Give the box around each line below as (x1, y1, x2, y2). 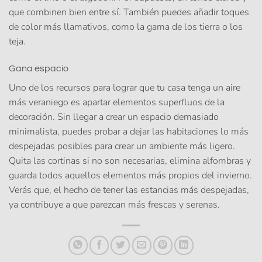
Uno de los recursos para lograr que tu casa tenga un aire (9, 81, 240, 94)
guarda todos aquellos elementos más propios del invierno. (9, 168, 252, 182)
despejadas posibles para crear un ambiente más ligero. (9, 139, 235, 153)
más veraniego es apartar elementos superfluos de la (9, 95, 225, 109)
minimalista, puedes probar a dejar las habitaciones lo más (9, 125, 249, 138)
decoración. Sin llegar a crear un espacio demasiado (9, 110, 219, 123)
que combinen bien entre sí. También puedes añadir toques (9, 6, 249, 19)
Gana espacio (9, 63, 68, 73)
